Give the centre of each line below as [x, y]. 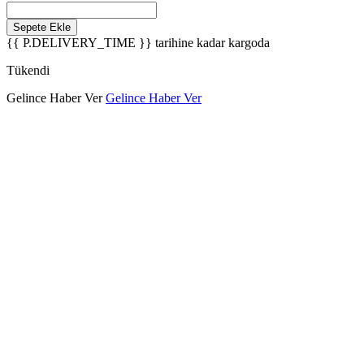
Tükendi [28, 70]
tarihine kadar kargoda [211, 42]
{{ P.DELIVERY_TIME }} [79, 42]
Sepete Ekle [42, 27]
